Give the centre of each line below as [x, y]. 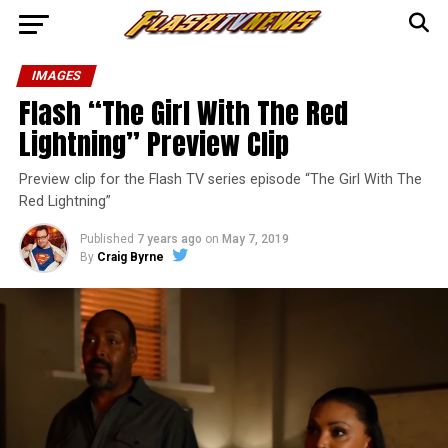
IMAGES [56, 75]
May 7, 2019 [255, 239]
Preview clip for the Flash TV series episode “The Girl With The [220, 179]
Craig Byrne [130, 257]
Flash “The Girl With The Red [183, 112]
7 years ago [169, 239]
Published [106, 239]
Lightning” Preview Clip [153, 143]
